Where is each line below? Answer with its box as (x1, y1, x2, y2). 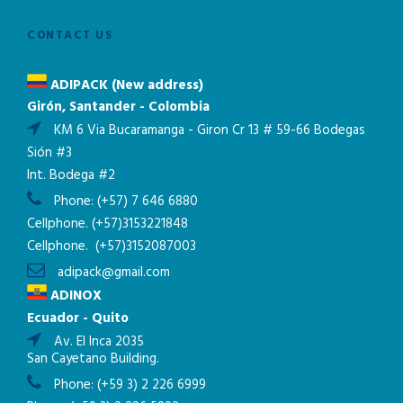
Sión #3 (27, 142, 72, 165)
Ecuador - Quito (27, 307, 129, 329)
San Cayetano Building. (27, 347, 159, 370)
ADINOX (47, 284, 102, 307)
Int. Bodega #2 (27, 165, 115, 187)
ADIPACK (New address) (47, 74, 203, 96)
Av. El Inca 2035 (50, 330, 144, 353)
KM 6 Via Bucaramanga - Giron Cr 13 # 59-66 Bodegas (50, 120, 365, 142)
